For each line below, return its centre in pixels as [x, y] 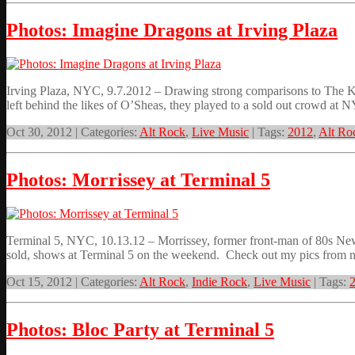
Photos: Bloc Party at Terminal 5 [140, 329]
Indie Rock [219, 282]
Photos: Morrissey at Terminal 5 [138, 180]
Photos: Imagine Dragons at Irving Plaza [172, 31]
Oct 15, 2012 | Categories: [73, 282]
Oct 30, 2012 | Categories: [73, 132]
